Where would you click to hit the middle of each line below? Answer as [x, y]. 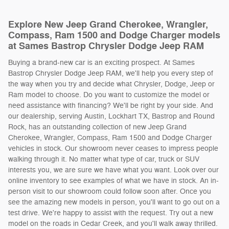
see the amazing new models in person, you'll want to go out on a [114, 202]
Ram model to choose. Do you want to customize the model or [109, 95]
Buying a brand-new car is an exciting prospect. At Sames [101, 62]
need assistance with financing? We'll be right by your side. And [111, 105]
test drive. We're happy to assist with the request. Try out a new [111, 213]
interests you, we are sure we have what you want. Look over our [113, 170]
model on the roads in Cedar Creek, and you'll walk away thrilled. [113, 223]
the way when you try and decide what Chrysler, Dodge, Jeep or [111, 84]
